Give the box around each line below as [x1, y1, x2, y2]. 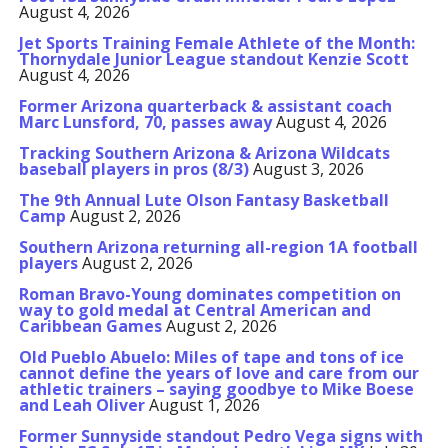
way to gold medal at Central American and [18, 299, 371, 321]
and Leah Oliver [18, 394, 145, 416]
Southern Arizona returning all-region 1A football [18, 236, 418, 258]
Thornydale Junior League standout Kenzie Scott [18, 48, 409, 70]
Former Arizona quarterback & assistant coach [18, 95, 392, 117]
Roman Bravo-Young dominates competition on [18, 283, 401, 305]
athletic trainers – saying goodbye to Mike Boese [18, 378, 414, 400]
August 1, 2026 [148, 394, 260, 416]
